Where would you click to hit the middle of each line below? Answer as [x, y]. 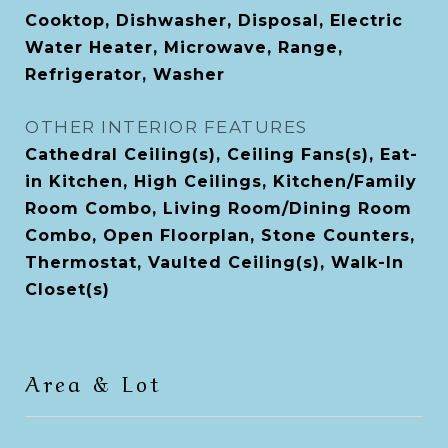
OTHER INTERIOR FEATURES [166, 127]
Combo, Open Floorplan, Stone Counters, [220, 235]
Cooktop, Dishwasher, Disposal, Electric [214, 20]
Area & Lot [93, 381]
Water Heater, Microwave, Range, [184, 47]
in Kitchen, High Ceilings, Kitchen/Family [221, 181]
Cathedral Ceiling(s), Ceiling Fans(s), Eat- [221, 154]
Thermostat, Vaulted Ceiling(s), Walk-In [214, 262]
